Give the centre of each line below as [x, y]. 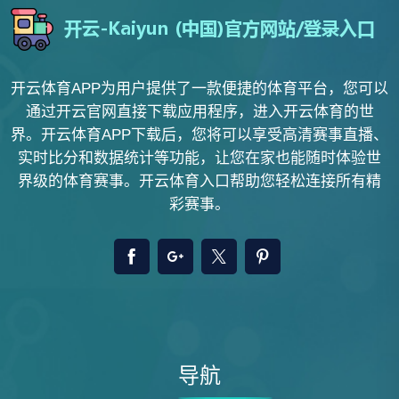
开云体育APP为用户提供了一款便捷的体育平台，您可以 [199, 89]
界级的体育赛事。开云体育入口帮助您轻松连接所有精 [199, 181]
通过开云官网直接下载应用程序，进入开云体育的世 [199, 112]
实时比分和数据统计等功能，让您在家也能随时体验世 [199, 158]
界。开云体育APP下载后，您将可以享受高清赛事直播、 [199, 135]
